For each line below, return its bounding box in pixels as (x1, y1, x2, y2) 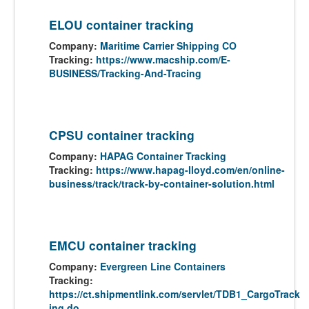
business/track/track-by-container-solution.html (49, 177, 275, 190)
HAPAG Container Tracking (100, 149, 226, 163)
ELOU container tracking (49, 16, 194, 33)
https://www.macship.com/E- (96, 52, 230, 66)
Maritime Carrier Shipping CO (100, 39, 237, 52)
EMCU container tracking (49, 237, 197, 254)
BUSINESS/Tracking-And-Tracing (49, 66, 201, 80)
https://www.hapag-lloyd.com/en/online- (96, 163, 285, 177)
